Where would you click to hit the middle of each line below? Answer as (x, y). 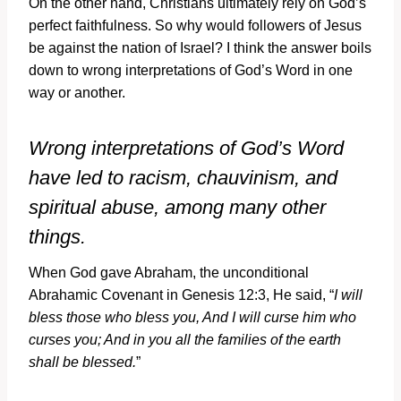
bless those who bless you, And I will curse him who (192, 317)
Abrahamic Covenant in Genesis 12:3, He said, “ (181, 294)
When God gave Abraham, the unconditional (169, 272)
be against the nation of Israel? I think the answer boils (200, 47)
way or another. (79, 92)
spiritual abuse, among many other (177, 207)
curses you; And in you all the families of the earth (185, 339)
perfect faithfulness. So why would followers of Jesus (195, 25)
